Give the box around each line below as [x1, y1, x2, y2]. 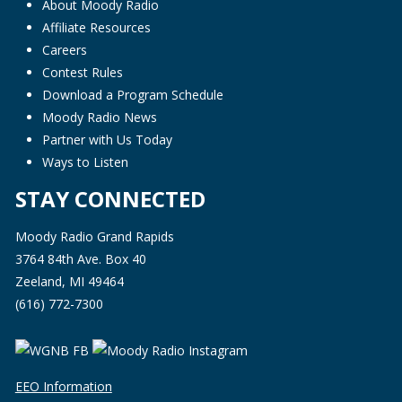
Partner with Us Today [41, 131, 172, 149]
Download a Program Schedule [41, 86, 223, 104]
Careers [41, 41, 87, 59]
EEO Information [14, 378, 112, 396]
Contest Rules [41, 64, 123, 82]
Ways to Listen [41, 153, 128, 171]
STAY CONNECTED [14, 184, 205, 214]
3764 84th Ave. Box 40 [14, 250, 146, 268]
